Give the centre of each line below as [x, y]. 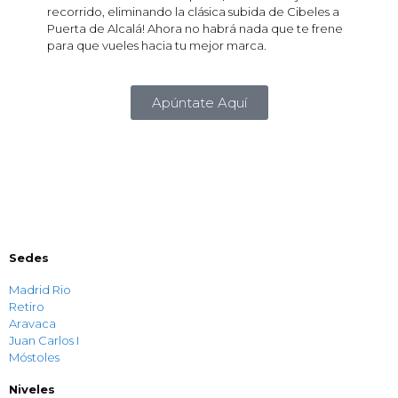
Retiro [27, 307]
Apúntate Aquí [199, 103]
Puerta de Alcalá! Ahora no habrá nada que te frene [195, 29]
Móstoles [34, 358]
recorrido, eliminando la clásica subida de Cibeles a [193, 12]
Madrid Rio [40, 290]
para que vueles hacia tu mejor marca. [157, 46]
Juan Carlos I [44, 341]
